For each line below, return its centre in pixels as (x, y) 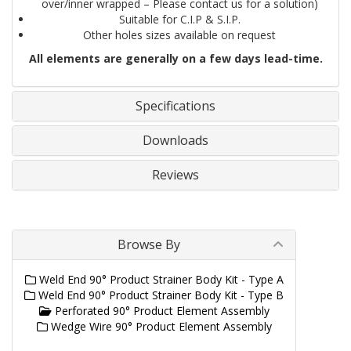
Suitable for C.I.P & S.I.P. (179, 20)
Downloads (175, 141)
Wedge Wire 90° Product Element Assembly (159, 327)
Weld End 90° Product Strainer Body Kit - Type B (159, 295)
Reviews (175, 175)
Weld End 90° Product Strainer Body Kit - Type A (159, 280)
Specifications (175, 106)
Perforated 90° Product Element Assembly (160, 311)
